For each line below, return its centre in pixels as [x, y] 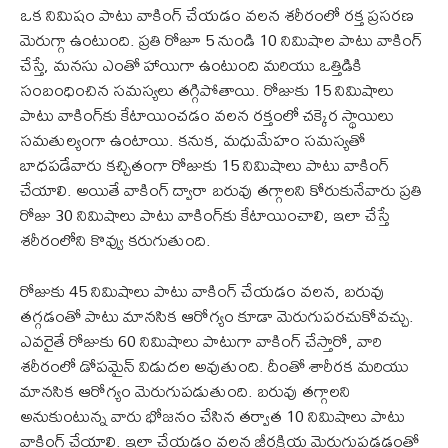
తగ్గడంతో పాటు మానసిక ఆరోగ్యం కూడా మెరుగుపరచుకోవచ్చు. [217, 315]
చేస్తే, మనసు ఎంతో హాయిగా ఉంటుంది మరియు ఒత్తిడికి [191, 64]
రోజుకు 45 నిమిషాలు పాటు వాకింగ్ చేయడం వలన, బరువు [202, 290]
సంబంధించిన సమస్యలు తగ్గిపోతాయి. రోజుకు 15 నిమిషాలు [207, 89]
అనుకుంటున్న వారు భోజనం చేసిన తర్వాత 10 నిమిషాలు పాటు [212, 415]
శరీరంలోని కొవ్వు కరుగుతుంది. [115, 239]
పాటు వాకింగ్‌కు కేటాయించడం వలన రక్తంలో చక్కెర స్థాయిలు [207, 114]
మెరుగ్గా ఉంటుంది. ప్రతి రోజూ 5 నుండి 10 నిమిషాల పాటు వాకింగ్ [221, 39]
